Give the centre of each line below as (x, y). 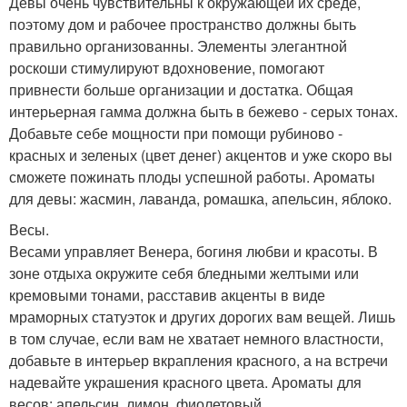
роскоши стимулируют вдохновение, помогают (167, 68)
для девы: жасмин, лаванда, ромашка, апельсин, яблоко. (200, 199)
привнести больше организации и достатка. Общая (181, 90)
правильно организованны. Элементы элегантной (178, 46)
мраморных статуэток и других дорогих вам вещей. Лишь (202, 317)
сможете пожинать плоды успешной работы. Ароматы (192, 177)
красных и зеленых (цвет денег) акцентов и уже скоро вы (201, 155)
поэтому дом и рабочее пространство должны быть (183, 25)
